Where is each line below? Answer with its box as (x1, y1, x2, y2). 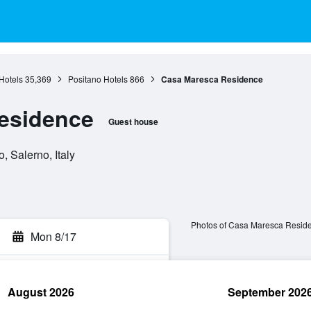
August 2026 (8, 284, 74, 300)
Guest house (108, 115, 158, 128)
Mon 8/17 (31, 228, 76, 244)
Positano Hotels (67, 73, 128, 85)
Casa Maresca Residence (160, 73, 263, 85)
